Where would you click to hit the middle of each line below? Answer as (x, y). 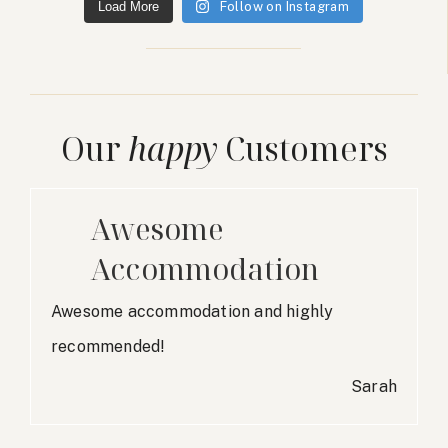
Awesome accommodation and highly (192, 312)
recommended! (108, 347)
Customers (302, 149)
